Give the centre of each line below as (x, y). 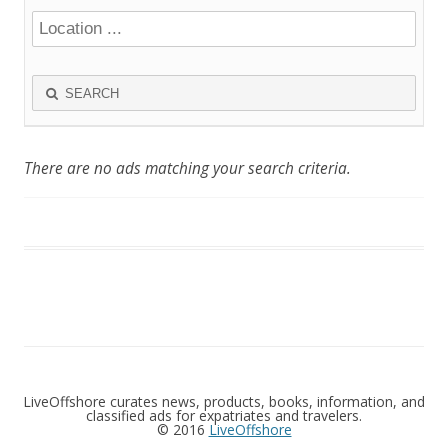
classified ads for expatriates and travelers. (224, 416)
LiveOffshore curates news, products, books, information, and (224, 402)
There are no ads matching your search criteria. (187, 169)
